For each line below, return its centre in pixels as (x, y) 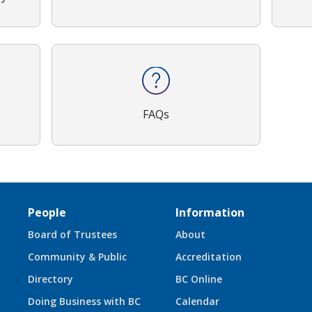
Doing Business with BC (84, 301)
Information (210, 212)
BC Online (199, 279)
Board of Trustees (72, 234)
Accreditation (209, 256)
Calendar (197, 301)
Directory (50, 279)
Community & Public (77, 256)
